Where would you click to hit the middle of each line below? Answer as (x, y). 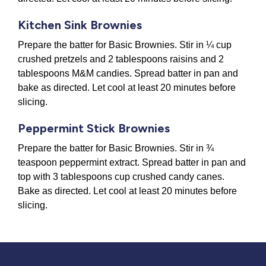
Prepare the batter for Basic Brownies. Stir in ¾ (116, 148)
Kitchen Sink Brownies (80, 25)
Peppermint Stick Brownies (94, 129)
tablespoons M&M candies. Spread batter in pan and (128, 74)
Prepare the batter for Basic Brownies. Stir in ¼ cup (125, 45)
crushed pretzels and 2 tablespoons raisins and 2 (121, 59)
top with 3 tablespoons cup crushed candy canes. (121, 177)
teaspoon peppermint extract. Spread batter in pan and (132, 163)
